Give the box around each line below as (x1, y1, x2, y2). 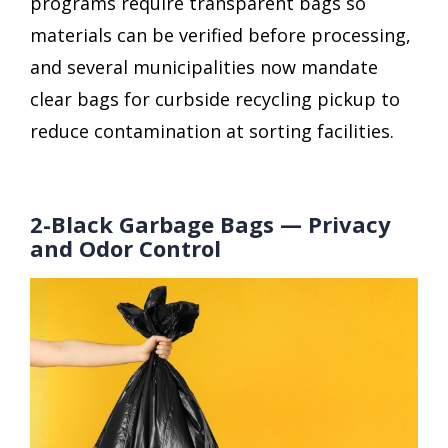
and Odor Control (30, 232, 221, 263)
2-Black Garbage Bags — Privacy (30, 208, 391, 239)
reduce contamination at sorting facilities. (30, 118, 394, 143)
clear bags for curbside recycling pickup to (30, 86, 400, 111)
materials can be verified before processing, (30, 22, 411, 47)
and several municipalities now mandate (30, 54, 378, 79)
